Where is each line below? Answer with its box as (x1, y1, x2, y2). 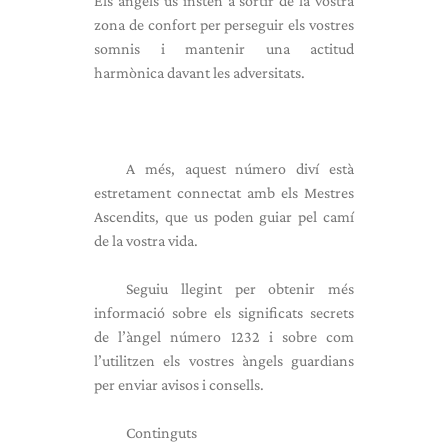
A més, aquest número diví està (126, 160, 354, 177)
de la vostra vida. (94, 232, 198, 249)
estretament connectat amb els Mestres (94, 184, 354, 201)
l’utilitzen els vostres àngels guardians (94, 352, 354, 369)
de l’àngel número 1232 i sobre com (94, 328, 354, 345)
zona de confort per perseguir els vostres (94, 16, 354, 33)
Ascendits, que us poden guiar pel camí (94, 208, 354, 225)
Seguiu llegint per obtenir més (126, 280, 354, 297)
